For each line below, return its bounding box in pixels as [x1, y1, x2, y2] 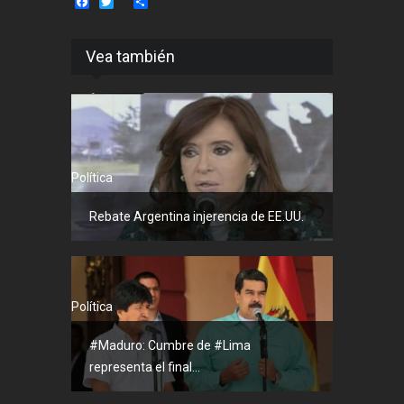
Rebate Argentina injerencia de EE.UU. [89, 208, 304, 224]
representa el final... [89, 359, 200, 374]
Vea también [86, 46, 175, 66]
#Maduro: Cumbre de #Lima [89, 337, 251, 353]
